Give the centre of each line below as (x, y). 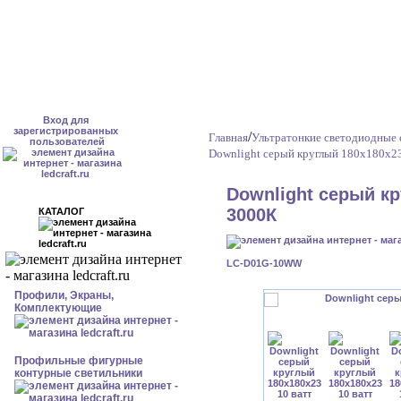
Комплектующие (58, 308)
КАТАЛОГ (71, 211)
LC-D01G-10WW (264, 263)
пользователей (65, 141)
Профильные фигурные (79, 361)
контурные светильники (78, 373)
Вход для (65, 120)
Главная (228, 137)
